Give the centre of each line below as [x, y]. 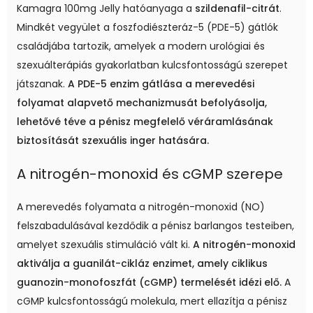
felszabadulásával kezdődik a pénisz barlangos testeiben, [155, 226]
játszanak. [42, 84]
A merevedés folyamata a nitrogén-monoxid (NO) [141, 207]
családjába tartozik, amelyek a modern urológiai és [141, 46]
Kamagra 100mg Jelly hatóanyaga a [106, 9]
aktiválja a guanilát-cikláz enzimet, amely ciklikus [142, 264]
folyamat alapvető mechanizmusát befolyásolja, [142, 103]
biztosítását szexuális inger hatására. [113, 141]
